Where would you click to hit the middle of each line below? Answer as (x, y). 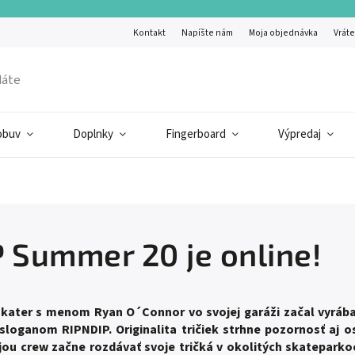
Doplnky (93, 134)
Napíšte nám (208, 32)
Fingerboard (196, 134)
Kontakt (150, 32)
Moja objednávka (284, 32)
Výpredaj (300, 134)
